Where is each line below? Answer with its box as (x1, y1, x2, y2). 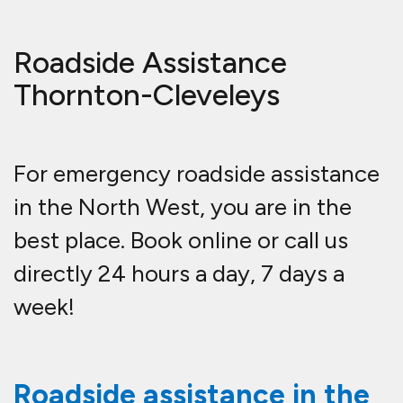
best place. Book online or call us (13, 225, 348, 255)
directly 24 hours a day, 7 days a (13, 258, 345, 288)
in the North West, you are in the (13, 192, 352, 221)
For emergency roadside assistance (13, 158, 380, 188)
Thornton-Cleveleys (13, 76, 280, 112)
